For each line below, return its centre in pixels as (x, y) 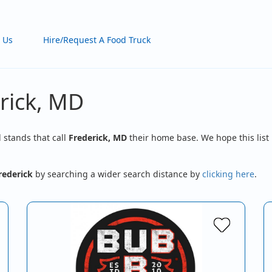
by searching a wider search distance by (117, 174)
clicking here (228, 174)
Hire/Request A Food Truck (97, 40)
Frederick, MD (98, 138)
